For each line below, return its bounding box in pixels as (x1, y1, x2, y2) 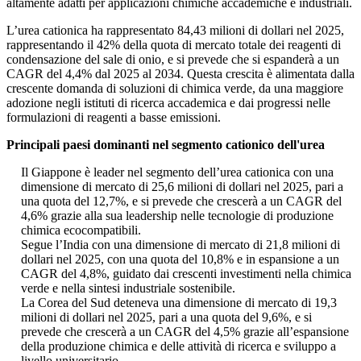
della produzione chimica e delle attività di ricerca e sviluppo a (21, 339, 336, 354)
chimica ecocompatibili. (21, 223, 141, 238)
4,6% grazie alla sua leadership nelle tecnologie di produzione (21, 209, 334, 223)
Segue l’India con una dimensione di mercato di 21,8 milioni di (21, 238, 340, 252)
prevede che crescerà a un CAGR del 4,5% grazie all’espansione (21, 325, 349, 339)
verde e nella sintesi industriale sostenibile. (21, 281, 235, 296)
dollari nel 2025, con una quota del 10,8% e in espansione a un (21, 252, 339, 267)
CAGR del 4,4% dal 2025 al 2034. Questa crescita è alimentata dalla (6, 67, 355, 81)
